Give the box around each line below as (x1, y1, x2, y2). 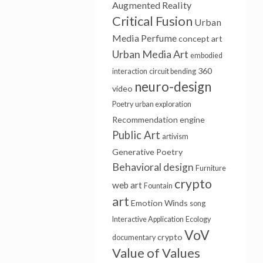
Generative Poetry (112, 147, 183, 157)
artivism (161, 132, 188, 141)
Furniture (195, 164, 226, 173)
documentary (112, 233, 156, 242)
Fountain (143, 181, 173, 190)
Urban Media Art (112, 48, 188, 60)
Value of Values (112, 245, 200, 261)
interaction (112, 67, 147, 76)
